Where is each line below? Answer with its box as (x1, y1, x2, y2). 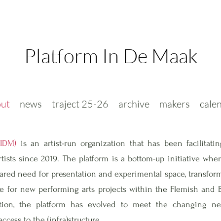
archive (118, 98, 149, 110)
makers (159, 98, 190, 110)
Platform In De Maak (24, 43, 198, 68)
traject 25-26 (51, 98, 109, 110)
